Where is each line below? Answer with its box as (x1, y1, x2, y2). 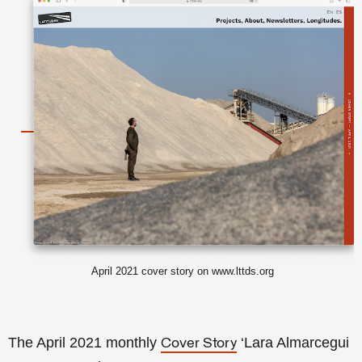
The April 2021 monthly (8, 335, 161, 351)
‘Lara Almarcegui (237, 335, 349, 351)
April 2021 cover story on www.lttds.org (91, 265, 274, 278)
